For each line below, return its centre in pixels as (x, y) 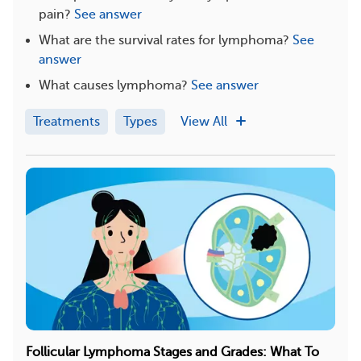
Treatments (66, 121)
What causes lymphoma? (113, 85)
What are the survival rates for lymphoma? (164, 40)
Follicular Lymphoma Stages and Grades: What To (172, 352)
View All (205, 121)
